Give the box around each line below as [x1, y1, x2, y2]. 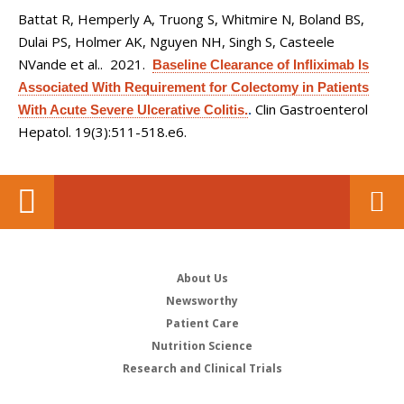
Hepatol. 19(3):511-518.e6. [18, 123, 187, 141]
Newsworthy [166, 293, 238, 308]
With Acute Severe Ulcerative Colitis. [18, 102, 248, 117]
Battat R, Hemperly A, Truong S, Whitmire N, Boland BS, [18, 10, 364, 28]
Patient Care [165, 316, 239, 331]
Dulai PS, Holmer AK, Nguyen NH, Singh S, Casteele [18, 32, 335, 50]
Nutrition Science [151, 338, 252, 353]
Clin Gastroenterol [255, 100, 368, 118]
